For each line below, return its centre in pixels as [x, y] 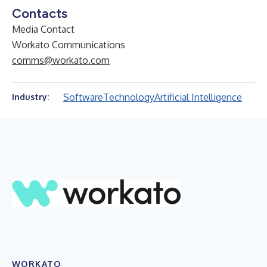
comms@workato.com [61, 60]
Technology [129, 97]
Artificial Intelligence [198, 97]
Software [83, 97]
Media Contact [43, 29]
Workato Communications [69, 45]
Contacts [40, 13]
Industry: [30, 97]
